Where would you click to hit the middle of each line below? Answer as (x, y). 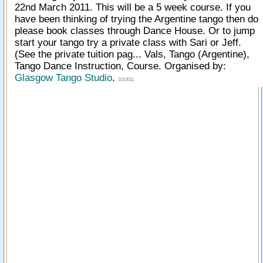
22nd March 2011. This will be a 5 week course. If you (133, 7)
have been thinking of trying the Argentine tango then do (136, 19)
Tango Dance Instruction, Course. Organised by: (120, 66)
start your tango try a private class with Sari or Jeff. (128, 43)
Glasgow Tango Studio (63, 78)
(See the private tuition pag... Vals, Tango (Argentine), (132, 54)
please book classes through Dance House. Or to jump (135, 31)
